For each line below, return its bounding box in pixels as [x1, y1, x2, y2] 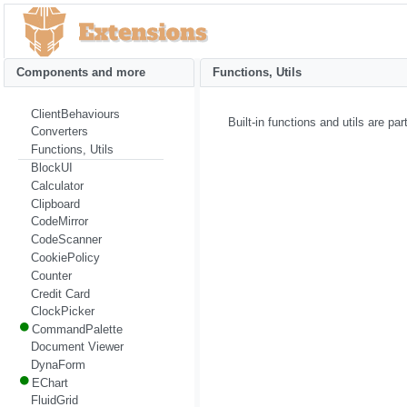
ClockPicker [30, 304, 94, 319]
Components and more [15, 65, 145, 80]
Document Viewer [30, 340, 124, 354]
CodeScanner [30, 233, 102, 247]
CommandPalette [31, 323, 123, 337]
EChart [31, 375, 68, 390]
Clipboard [30, 196, 80, 211]
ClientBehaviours [30, 106, 120, 121]
